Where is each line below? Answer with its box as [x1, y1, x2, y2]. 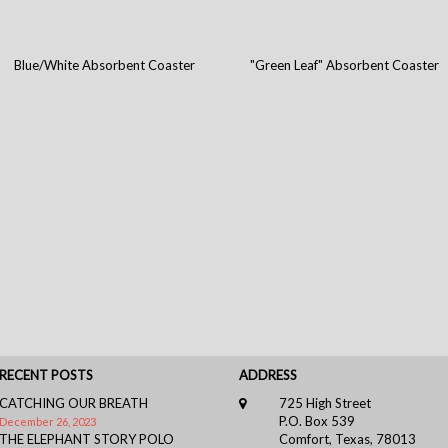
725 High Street [278, 395, 371, 412]
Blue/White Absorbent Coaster [14, 57, 196, 74]
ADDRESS [239, 367, 297, 384]
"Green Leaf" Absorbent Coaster [249, 57, 439, 74]
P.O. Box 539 [278, 413, 355, 430]
